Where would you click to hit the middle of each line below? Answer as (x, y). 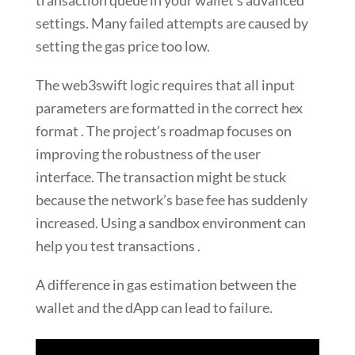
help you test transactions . (118, 246)
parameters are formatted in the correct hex (169, 108)
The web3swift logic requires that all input (165, 85)
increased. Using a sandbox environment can (170, 223)
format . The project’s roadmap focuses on (163, 131)
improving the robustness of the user (148, 154)
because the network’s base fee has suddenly (171, 200)
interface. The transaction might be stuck (160, 177)
